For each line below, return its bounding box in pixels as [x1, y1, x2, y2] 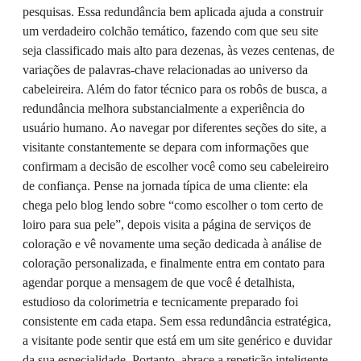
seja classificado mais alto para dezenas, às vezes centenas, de [23, 44, 334, 58]
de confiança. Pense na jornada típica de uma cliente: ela [23, 179, 308, 193]
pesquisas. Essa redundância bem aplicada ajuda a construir [23, 5, 323, 19]
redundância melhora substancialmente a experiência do [23, 102, 305, 116]
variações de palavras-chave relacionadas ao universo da [23, 63, 308, 77]
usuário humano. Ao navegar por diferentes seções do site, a [23, 121, 326, 135]
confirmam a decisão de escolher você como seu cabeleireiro [23, 160, 329, 174]
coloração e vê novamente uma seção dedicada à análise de [23, 237, 322, 251]
